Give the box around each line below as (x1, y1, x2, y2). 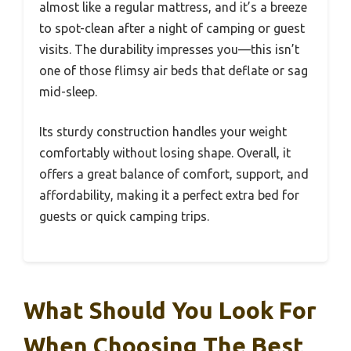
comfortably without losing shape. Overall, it (39, 145, 291, 160)
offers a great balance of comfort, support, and (39, 166, 309, 181)
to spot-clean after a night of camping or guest (39, 20, 305, 35)
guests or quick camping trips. (39, 208, 209, 223)
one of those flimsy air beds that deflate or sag (39, 63, 308, 78)
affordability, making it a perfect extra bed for (39, 187, 299, 202)
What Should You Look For (24, 296, 317, 324)
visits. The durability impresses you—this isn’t (39, 42, 299, 56)
